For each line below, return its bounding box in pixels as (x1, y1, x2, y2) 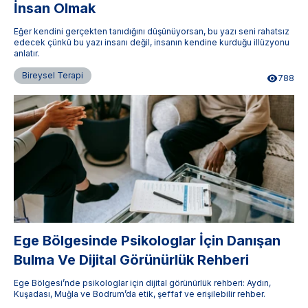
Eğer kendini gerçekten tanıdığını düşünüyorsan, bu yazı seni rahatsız (14, 25, 289, 36)
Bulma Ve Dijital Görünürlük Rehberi (14, 251, 249, 268)
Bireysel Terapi (22, 69, 83, 80)
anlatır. (14, 47, 39, 58)
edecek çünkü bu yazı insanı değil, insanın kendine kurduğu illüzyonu (14, 36, 289, 47)
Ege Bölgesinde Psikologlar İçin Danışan (14, 232, 280, 249)
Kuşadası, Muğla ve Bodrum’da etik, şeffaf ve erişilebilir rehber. (14, 288, 265, 299)
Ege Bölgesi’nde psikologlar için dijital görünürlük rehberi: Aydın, (14, 277, 271, 288)
